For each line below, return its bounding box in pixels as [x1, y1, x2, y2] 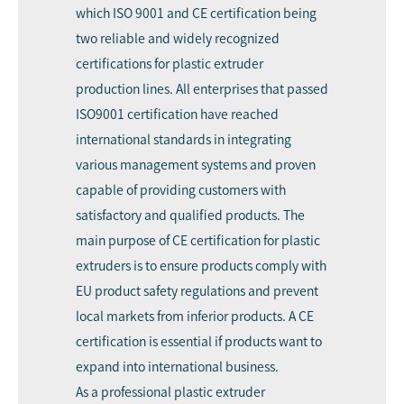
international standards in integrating [76, 133, 291, 146]
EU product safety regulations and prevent [76, 284, 318, 298]
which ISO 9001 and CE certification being [76, 6, 317, 20]
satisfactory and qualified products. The [76, 208, 305, 222]
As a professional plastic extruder [76, 385, 265, 399]
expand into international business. [76, 360, 279, 373]
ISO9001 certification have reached [76, 107, 279, 121]
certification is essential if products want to [76, 335, 322, 348]
